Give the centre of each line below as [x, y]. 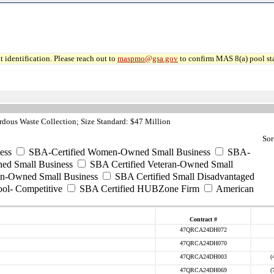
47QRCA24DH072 [203, 230]
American [234, 189]
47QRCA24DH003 [203, 257]
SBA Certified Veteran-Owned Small [160, 164]
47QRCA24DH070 [203, 243]
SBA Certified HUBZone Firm [138, 189]
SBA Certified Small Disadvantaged [183, 176]
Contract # [203, 219]
